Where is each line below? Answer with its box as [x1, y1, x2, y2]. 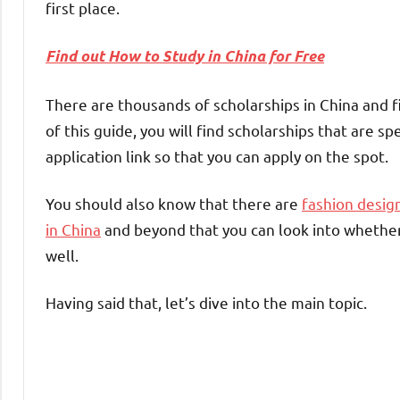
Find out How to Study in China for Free [46, 46, 324, 66]
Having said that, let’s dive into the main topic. [46, 292, 367, 312]
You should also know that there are [46, 193, 302, 212]
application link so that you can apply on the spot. [46, 146, 388, 165]
